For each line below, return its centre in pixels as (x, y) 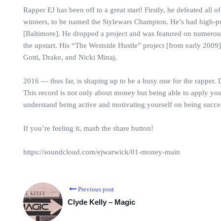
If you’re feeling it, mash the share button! (88, 128)
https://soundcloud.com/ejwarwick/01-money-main (102, 152)
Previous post (96, 189)
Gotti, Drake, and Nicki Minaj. (70, 57)
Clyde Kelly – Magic (101, 202)
